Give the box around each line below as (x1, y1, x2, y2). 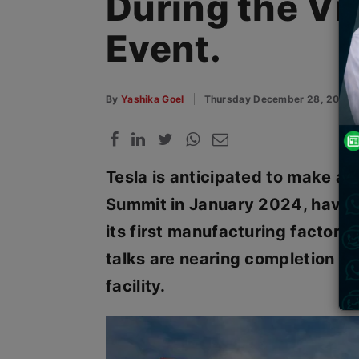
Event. (106, 26, 221, 71)
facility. (106, 276, 166, 296)
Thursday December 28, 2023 (204, 93, 353, 105)
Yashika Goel (120, 93, 184, 105)
